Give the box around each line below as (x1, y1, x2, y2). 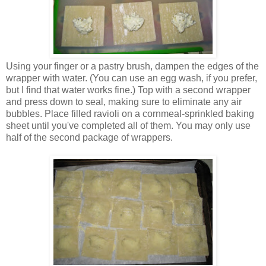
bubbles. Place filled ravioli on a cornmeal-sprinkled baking (6, 109, 254, 119)
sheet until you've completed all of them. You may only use (6, 121, 251, 131)
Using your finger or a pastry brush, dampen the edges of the (6, 61, 259, 72)
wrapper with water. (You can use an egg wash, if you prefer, (6, 73, 257, 84)
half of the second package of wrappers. (6, 132, 173, 143)
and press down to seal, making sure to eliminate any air (6, 97, 242, 107)
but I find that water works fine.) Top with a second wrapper (6, 85, 251, 96)
